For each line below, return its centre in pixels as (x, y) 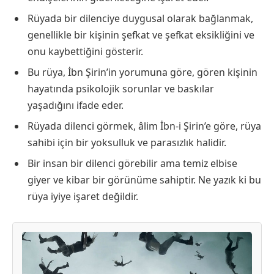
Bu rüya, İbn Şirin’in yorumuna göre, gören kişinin (143, 72)
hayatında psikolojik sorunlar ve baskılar (121, 88)
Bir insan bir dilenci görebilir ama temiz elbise (132, 163)
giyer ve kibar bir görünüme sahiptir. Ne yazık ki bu (144, 180)
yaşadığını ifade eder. (76, 105)
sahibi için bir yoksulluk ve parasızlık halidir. (127, 142)
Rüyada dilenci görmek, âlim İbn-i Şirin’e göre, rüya (144, 126)
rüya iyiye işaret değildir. (83, 196)
